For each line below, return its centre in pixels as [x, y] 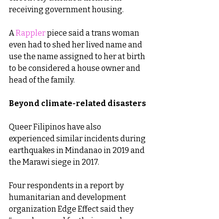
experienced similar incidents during [78, 139]
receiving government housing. [66, 10]
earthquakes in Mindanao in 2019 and [77, 151]
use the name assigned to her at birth [78, 57]
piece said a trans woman [93, 33]
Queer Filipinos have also [56, 127]
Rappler [31, 33]
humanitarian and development [68, 197]
